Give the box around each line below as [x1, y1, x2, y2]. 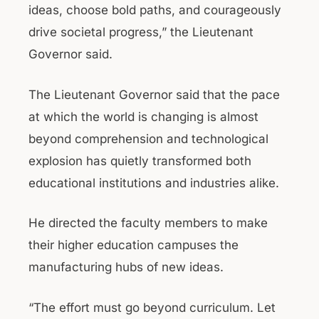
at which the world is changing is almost [28, 109, 258, 124]
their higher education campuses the [28, 238, 239, 252]
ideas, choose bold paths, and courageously [28, 3, 281, 17]
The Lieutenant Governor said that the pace [28, 87, 280, 102]
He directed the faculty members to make [28, 216, 268, 230]
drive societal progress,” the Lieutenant [28, 25, 253, 39]
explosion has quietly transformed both [28, 153, 251, 168]
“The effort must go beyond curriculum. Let [28, 300, 276, 315]
